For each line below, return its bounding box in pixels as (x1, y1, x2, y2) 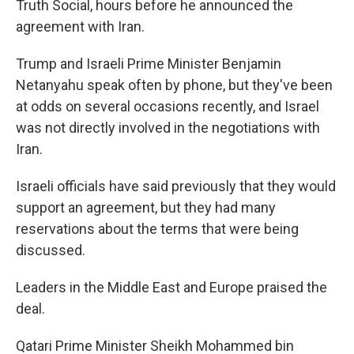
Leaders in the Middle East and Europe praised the (16, 279, 327, 296)
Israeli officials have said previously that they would (16, 178, 336, 194)
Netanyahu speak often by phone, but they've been (16, 77, 333, 93)
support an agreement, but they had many (16, 199, 276, 216)
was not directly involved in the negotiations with (16, 119, 320, 136)
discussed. (16, 242, 85, 258)
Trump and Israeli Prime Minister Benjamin (16, 55, 281, 72)
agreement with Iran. (16, 18, 145, 35)
